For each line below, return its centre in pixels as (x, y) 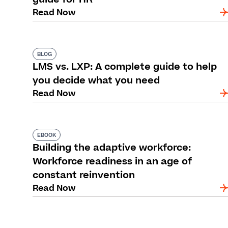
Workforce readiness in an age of (112, 162)
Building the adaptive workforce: (112, 148)
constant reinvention (84, 175)
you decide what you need (96, 81)
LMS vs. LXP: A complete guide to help (125, 67)
